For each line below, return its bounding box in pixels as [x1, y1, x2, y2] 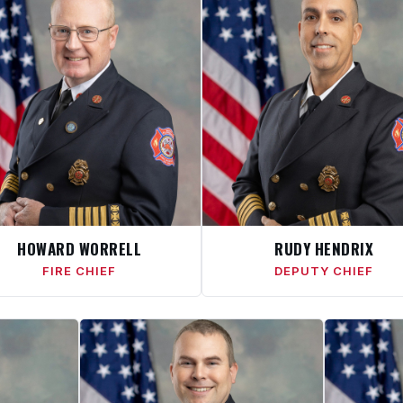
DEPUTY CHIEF [274, 264, 373, 278]
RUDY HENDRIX [274, 237, 373, 260]
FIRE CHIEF [42, 264, 116, 278]
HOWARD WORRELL [17, 237, 141, 260]
